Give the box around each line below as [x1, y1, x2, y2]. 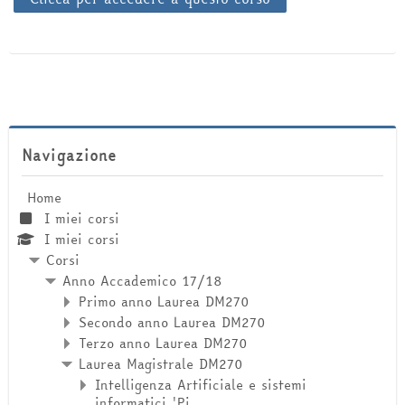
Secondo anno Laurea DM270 [79, 312, 266, 334]
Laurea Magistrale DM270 [79, 353, 243, 375]
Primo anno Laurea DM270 [79, 291, 250, 313]
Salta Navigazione [8, 126, 122, 147]
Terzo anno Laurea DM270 [79, 333, 248, 354]
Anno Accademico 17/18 [62, 270, 222, 292]
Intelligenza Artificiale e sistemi [95, 374, 306, 396]
